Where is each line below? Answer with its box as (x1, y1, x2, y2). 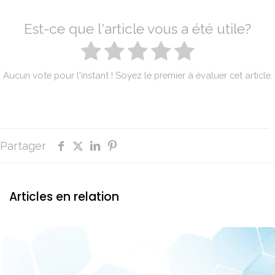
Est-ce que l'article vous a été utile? (24, 21, 251, 37)
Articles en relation (9, 188, 119, 206)
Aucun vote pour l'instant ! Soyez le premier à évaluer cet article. (2, 70, 273, 81)
